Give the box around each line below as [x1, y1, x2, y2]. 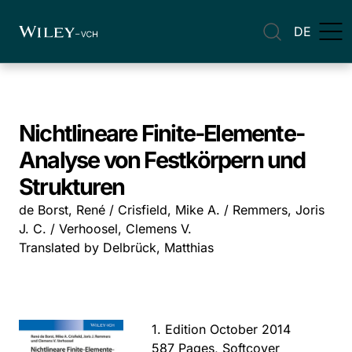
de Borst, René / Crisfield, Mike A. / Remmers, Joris [19, 202, 324, 218]
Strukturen [19, 173, 125, 200]
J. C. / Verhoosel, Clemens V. [19, 221, 192, 236]
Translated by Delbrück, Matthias [19, 240, 214, 255]
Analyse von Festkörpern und [19, 146, 306, 174]
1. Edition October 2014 [152, 321, 291, 337]
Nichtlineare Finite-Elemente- [19, 119, 305, 147]
